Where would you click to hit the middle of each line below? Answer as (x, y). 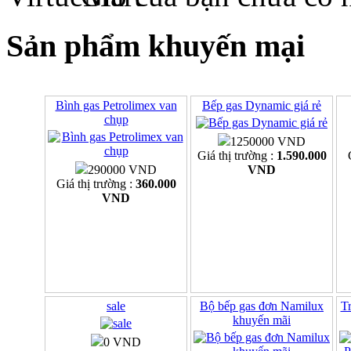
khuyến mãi (262, 320)
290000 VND (122, 170)
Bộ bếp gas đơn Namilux (262, 306)
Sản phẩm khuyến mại (156, 46)
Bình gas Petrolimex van (116, 106)
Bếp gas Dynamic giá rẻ (262, 106)
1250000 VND (268, 142)
